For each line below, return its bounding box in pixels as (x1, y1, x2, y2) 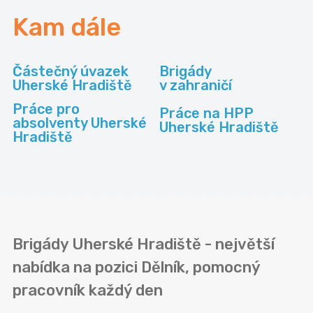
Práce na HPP (159, 105, 254, 122)
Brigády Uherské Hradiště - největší (13, 235, 275, 254)
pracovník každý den (13, 281, 163, 300)
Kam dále (13, 12, 121, 43)
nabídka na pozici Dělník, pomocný (13, 258, 260, 277)
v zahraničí (159, 77, 233, 94)
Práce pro (13, 101, 80, 118)
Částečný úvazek (13, 63, 129, 80)
